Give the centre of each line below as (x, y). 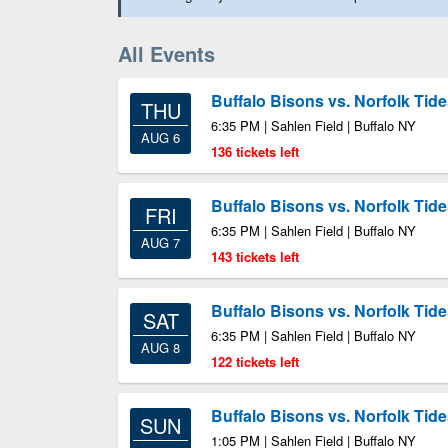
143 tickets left (255, 256)
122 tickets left (255, 361)
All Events (166, 53)
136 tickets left (255, 151)
